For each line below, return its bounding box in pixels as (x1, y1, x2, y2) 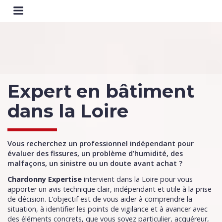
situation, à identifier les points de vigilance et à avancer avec (7, 204, 208, 214)
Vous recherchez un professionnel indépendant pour (7, 139, 194, 148)
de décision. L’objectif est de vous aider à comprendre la (7, 194, 192, 204)
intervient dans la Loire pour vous (82, 174, 193, 184)
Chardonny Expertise (7, 174, 82, 184)
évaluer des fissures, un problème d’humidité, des (7, 149, 183, 158)
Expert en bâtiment (7, 80, 194, 102)
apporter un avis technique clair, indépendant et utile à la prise (7, 184, 212, 194)
